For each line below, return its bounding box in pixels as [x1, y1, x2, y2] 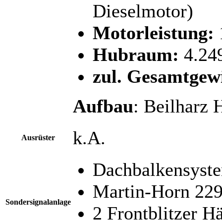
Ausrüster [21, 133, 55, 142]
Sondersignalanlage [5, 197, 71, 206]
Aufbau [73, 95, 133, 116]
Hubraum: [93, 44, 179, 65]
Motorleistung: [93, 22, 214, 43]
